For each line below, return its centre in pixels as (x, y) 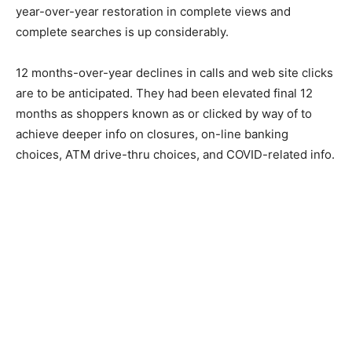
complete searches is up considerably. (122, 32)
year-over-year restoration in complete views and (153, 12)
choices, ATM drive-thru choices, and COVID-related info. (175, 155)
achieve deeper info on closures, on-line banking (152, 134)
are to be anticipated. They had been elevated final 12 (164, 93)
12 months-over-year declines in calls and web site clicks (174, 73)
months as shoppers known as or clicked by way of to (164, 114)
